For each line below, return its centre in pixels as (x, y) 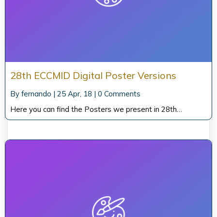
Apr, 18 (80, 93)
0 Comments (119, 93)
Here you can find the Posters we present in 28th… (96, 109)
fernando (36, 93)
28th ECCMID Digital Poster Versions (93, 75)
